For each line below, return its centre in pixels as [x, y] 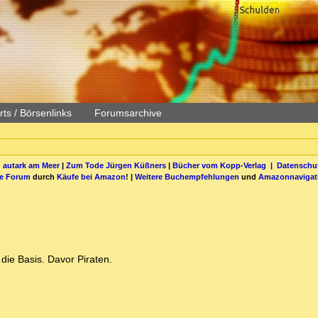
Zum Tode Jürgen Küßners [116, 165]
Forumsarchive [128, 113]
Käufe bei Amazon [91, 176]
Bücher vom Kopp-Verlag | [224, 165]
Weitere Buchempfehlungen [187, 176]
